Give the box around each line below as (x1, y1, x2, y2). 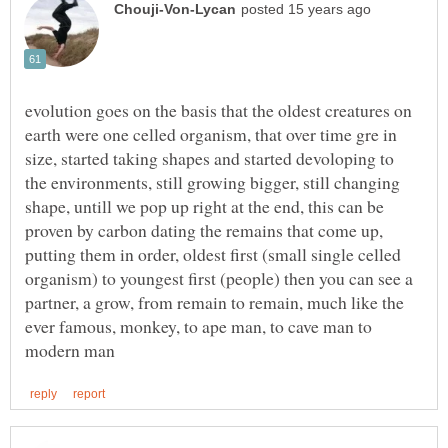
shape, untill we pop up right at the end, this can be (25, 193, 384, 218)
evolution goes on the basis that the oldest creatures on (25, 97, 412, 122)
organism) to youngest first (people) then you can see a (25, 265, 413, 290)
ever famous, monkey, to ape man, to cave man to (25, 313, 372, 338)
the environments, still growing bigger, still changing (25, 169, 400, 194)
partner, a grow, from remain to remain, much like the (25, 289, 404, 314)
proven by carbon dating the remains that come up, (25, 217, 383, 242)
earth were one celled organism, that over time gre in (25, 121, 397, 146)
